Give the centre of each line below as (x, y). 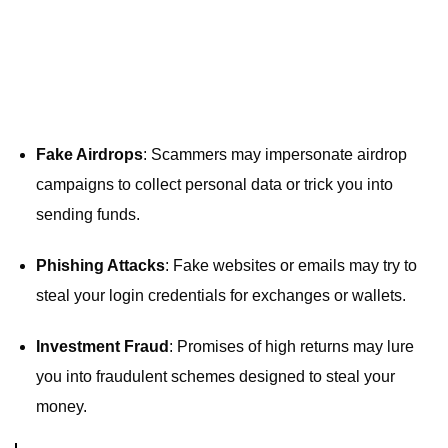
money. (61, 406)
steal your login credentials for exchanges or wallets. (220, 296)
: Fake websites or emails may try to (290, 266)
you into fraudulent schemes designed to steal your (215, 376)
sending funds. (87, 215)
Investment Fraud (102, 346)
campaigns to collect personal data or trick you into (214, 185)
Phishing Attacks (100, 266)
